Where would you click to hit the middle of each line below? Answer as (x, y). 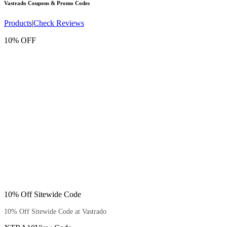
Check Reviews (59, 23)
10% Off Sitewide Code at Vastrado (55, 211)
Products (18, 23)
